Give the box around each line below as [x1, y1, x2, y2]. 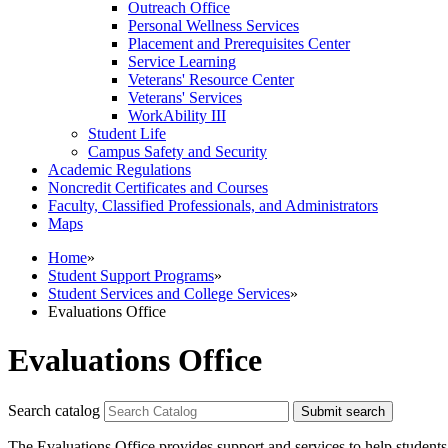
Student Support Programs [48, 266, 214, 284]
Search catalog [8, 401, 100, 419]
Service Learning [128, 52, 236, 70]
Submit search [301, 403, 385, 419]
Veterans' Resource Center [128, 70, 294, 88]
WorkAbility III [128, 106, 226, 124]
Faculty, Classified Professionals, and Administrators [48, 196, 378, 214]
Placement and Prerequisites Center [128, 34, 350, 52]
